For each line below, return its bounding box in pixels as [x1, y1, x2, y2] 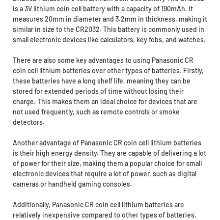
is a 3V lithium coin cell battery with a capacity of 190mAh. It [12, 4, 193, 13]
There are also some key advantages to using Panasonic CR [12, 56, 193, 65]
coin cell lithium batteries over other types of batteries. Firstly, [12, 66, 204, 75]
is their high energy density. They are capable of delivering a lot [12, 149, 206, 158]
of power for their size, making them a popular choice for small [12, 159, 202, 168]
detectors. [12, 118, 45, 127]
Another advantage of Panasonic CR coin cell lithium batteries [12, 138, 201, 147]
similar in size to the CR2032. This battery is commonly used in [12, 25, 204, 34]
